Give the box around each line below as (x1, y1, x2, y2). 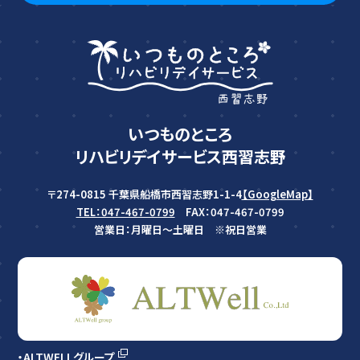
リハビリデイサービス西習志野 (74, 144, 286, 168)
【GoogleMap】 (241, 186, 313, 202)
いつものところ (128, 121, 232, 145)
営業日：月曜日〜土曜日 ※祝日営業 (93, 222, 267, 238)
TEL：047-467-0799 (76, 204, 175, 220)
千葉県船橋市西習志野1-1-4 (108, 186, 242, 202)
